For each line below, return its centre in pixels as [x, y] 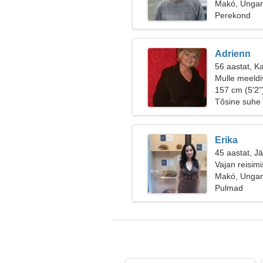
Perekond [233, 15]
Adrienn [233, 54]
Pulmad [229, 188]
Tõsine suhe [238, 102]
